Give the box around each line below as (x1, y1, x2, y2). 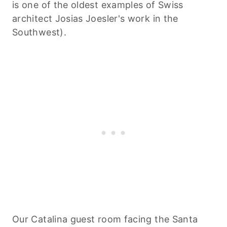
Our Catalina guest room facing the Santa (12, 213, 198, 224)
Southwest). (12, 26, 66, 37)
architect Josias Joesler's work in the (12, 13, 178, 24)
